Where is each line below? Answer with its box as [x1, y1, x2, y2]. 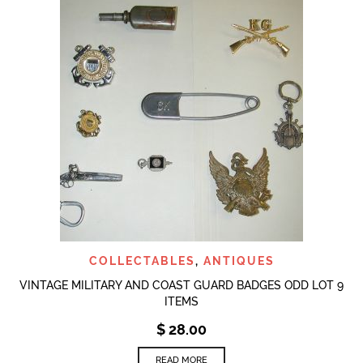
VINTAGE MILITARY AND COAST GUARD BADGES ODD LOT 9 [19, 278, 344, 292]
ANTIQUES [203, 254, 275, 267]
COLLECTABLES [88, 254, 195, 267]
